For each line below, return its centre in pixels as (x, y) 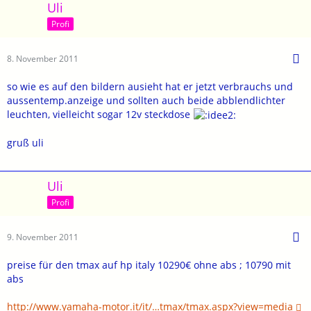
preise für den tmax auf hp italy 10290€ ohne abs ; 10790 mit (149, 264)
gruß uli (25, 143)
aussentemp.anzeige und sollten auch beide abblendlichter (146, 100)
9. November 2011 (43, 237)
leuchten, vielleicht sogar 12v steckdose (100, 114)
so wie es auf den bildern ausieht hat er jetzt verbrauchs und (150, 86)
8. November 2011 (43, 58)
